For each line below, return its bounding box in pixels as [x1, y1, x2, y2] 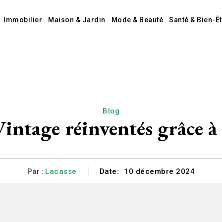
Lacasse [45, 166, 77, 176]
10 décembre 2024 [124, 167, 195, 176]
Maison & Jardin [48, 16, 106, 24]
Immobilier [3, 16, 43, 24]
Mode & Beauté [111, 16, 164, 24]
